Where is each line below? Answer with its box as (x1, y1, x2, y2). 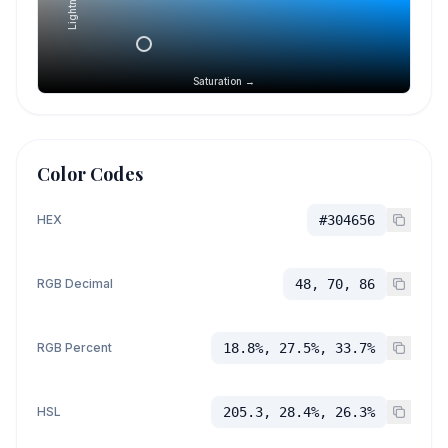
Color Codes (37, 162, 143, 186)
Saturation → (193, 75, 255, 87)
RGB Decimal (37, 276, 113, 291)
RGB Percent (37, 340, 112, 355)
